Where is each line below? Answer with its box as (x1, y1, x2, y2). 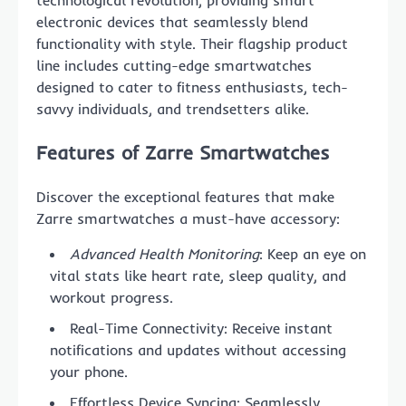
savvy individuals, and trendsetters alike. (36, 100, 309, 118)
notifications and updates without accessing (50, 340, 346, 359)
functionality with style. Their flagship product (36, 34, 348, 53)
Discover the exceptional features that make (36, 187, 334, 206)
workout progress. (50, 287, 173, 306)
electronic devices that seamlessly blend (36, 13, 308, 31)
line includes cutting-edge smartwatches (36, 56, 312, 74)
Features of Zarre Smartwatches (36, 140, 330, 164)
